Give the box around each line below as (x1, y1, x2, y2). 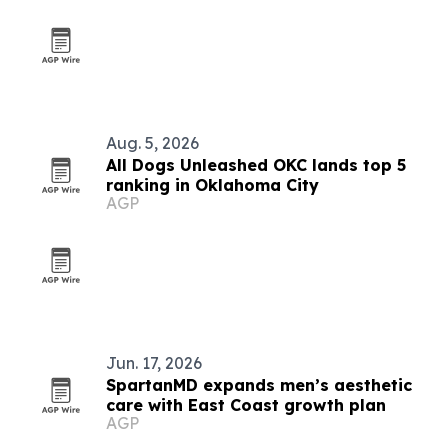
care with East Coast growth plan (106, 395, 386, 415)
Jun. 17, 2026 (106, 353, 202, 373)
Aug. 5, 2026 (106, 133, 199, 153)
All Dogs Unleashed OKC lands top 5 (106, 155, 406, 175)
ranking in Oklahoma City (106, 175, 319, 195)
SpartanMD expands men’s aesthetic (106, 375, 412, 395)
